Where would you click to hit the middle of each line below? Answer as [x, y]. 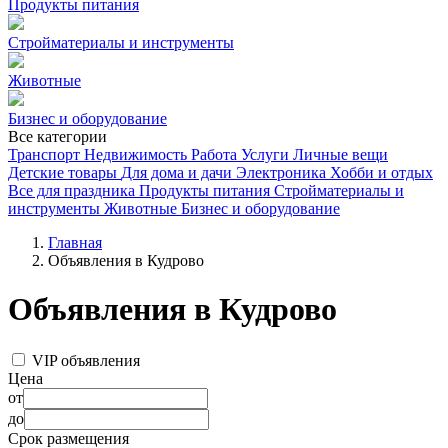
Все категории [57, 136]
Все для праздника [71, 190]
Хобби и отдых [381, 172]
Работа [214, 154]
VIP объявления [86, 360]
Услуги [265, 154]
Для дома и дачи [176, 172]
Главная [75, 242]
